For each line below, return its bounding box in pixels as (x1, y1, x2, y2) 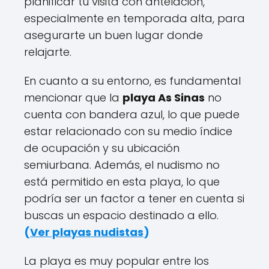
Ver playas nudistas (30, 225, 144, 240)
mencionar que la (24, 90, 122, 105)
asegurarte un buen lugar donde (24, 28, 203, 43)
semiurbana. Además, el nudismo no (24, 157, 220, 172)
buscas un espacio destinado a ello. (24, 208, 219, 223)
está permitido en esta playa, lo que (24, 174, 220, 189)
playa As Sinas (122, 90, 205, 105)
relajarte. (24, 44, 71, 59)
